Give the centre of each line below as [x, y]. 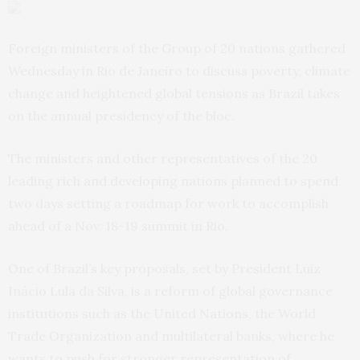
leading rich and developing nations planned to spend [173, 181]
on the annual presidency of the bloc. [121, 116]
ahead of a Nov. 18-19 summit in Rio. [118, 226]
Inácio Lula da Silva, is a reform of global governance [170, 291]
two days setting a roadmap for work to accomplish [168, 203]
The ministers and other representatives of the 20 [163, 158]
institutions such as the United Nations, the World [162, 313]
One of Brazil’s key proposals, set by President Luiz [164, 268]
